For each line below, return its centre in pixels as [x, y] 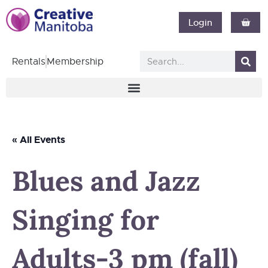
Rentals [29, 61]
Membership [75, 61]
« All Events [39, 140]
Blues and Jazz [106, 181]
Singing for [86, 220]
